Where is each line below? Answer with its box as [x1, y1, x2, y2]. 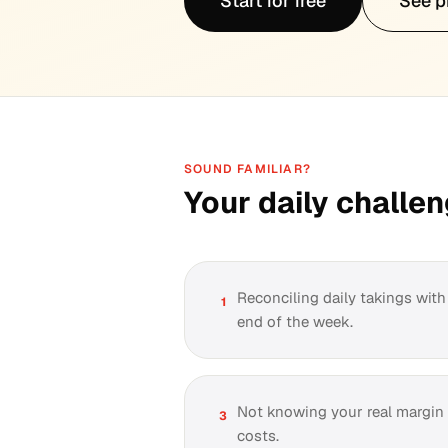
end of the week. [237, 312, 353, 331]
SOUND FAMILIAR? [184, 161, 311, 177]
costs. [237, 426, 279, 445]
